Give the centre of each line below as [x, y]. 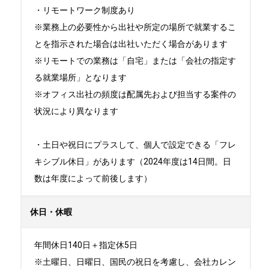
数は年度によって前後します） [93, 178]
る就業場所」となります [80, 77]
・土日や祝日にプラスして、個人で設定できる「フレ [135, 145]
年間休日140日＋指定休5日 [86, 245]
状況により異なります [76, 111]
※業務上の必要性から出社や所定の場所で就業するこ [135, 27]
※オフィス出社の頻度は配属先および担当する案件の [135, 94]
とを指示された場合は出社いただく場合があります [131, 44]
